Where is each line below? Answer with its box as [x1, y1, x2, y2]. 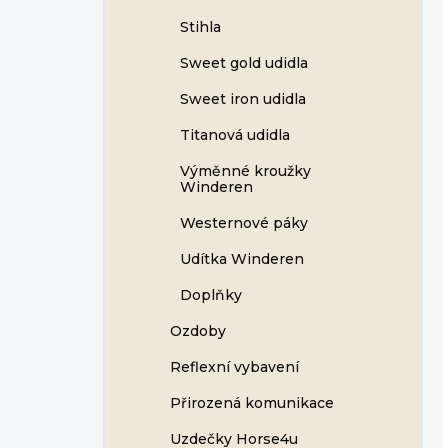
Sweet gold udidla [180, 54, 308, 72]
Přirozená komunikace [170, 394, 334, 412]
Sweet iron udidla [180, 90, 306, 108]
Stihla [180, 18, 221, 36]
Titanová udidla [180, 126, 290, 144]
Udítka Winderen [180, 250, 304, 268]
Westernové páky [180, 214, 308, 232]
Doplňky [180, 286, 242, 304]
